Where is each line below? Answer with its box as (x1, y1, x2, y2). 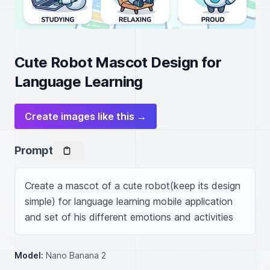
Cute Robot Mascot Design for (14, 54, 222, 71)
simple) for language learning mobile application (25, 195, 233, 207)
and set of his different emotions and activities (25, 211, 233, 223)
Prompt (14, 144, 53, 157)
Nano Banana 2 (46, 250, 106, 260)
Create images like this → (25, 110, 146, 122)
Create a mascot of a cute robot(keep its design (25, 180, 240, 192)
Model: (14, 250, 43, 260)
